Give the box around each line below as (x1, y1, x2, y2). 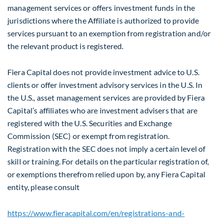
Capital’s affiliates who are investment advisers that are (7, 106, 198, 115)
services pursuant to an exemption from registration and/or (7, 28, 211, 38)
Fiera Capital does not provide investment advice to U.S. (7, 67, 199, 77)
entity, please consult (7, 182, 80, 192)
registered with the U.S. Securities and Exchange (7, 118, 172, 128)
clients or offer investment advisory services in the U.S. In (7, 80, 203, 90)
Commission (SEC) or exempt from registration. (7, 131, 170, 141)
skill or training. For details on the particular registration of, (7, 157, 209, 166)
